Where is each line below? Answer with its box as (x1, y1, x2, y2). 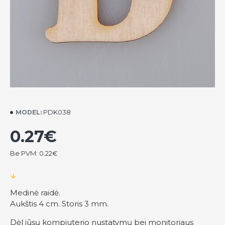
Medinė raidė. (10, 188, 60, 197)
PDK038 (43, 108, 71, 116)
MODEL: (16, 108, 42, 116)
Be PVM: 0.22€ (10, 149, 58, 157)
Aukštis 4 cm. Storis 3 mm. (10, 199, 108, 208)
